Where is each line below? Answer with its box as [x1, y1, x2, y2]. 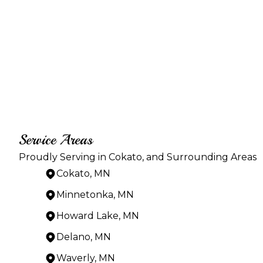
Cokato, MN [56, 167, 110, 179]
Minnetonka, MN [56, 188, 134, 200]
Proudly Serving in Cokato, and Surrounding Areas [19, 151, 257, 163]
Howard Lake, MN [56, 210, 139, 221]
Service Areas [19, 130, 93, 149]
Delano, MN [56, 231, 111, 242]
